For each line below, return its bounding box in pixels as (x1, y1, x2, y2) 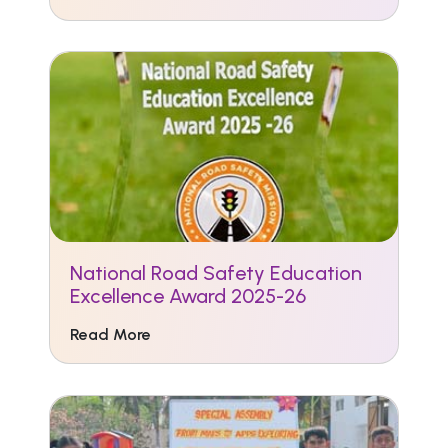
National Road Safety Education (70, 261, 362, 285)
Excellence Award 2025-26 (70, 284, 306, 308)
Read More (70, 325, 151, 344)
